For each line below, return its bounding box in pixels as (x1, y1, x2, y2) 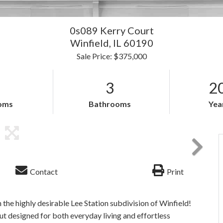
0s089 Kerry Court (69, 24, 154, 36)
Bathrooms (89, 99, 131, 109)
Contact (30, 167, 58, 176)
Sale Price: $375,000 (76, 51, 147, 61)
